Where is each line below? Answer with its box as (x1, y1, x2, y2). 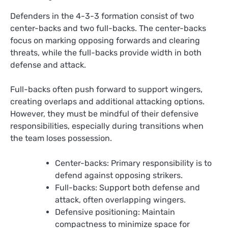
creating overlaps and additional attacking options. (10, 97, 205, 107)
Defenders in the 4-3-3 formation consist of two (10, 11, 194, 21)
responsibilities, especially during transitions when (10, 121, 204, 131)
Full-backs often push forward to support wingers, (10, 84, 203, 95)
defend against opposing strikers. (55, 170, 183, 180)
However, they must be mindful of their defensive (10, 109, 198, 119)
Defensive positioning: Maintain (55, 207, 175, 217)
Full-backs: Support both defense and (55, 182, 200, 192)
